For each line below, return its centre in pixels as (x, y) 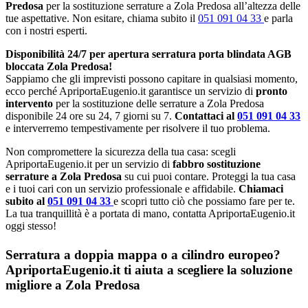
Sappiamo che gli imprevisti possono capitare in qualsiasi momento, (152, 79)
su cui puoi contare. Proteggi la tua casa (209, 177)
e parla (278, 19)
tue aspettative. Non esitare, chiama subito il (102, 19)
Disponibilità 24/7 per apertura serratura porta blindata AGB (148, 54)
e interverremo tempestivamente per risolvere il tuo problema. (138, 129)
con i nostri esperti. (46, 31)
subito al (26, 201)
